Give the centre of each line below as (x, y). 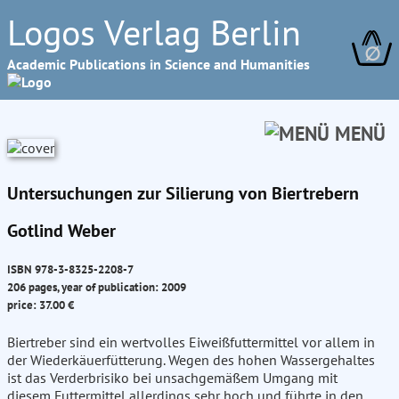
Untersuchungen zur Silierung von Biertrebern (183, 193)
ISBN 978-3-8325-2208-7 (70, 269)
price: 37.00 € (41, 305)
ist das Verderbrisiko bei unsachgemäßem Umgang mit (172, 378)
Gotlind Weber (61, 231)
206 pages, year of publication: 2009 (97, 287)
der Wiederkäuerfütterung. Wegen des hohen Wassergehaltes (191, 360)
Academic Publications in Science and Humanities (159, 64)
